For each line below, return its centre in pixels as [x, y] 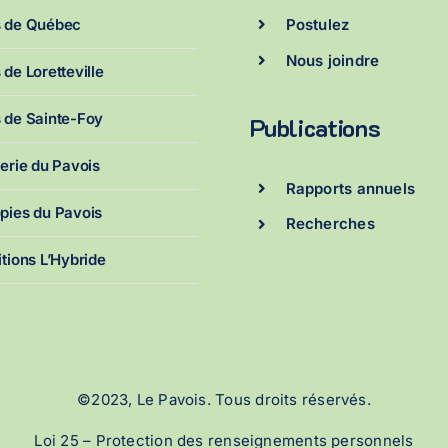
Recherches [330, 224]
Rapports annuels [350, 188]
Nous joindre [332, 60]
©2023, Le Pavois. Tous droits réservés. [224, 400]
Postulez [317, 25]
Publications [315, 127]
